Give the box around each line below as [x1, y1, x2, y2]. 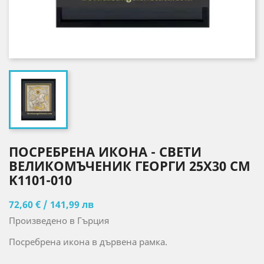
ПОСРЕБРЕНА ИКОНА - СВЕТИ [9, 143, 202, 160]
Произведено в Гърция [9, 214, 109, 226]
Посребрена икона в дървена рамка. [9, 236, 167, 247]
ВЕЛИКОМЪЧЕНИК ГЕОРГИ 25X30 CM [9, 157, 250, 174]
